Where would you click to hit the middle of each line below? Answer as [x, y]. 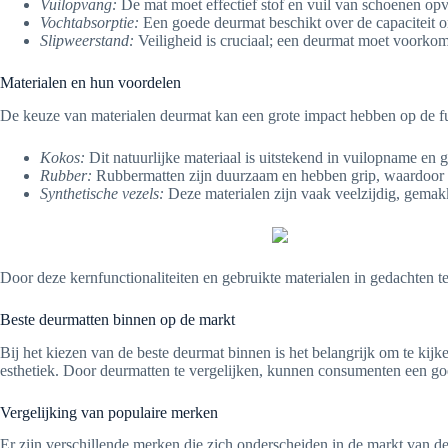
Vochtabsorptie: [89, 22]
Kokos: [62, 157]
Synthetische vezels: [102, 193]
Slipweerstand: [87, 40]
